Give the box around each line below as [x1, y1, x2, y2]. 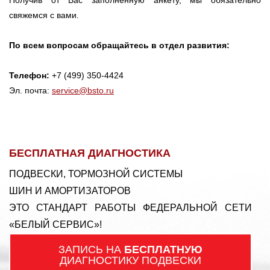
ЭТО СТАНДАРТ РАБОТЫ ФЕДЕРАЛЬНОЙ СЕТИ [9, 202, 253, 213]
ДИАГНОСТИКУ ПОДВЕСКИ [60, 254, 202, 266]
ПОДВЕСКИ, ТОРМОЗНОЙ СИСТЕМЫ [9, 168, 183, 179]
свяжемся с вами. [9, 10, 79, 20]
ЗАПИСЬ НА [58, 243, 125, 256]
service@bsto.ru [52, 85, 114, 95]
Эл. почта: [9, 85, 52, 95]
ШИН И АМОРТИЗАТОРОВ [9, 185, 131, 196]
